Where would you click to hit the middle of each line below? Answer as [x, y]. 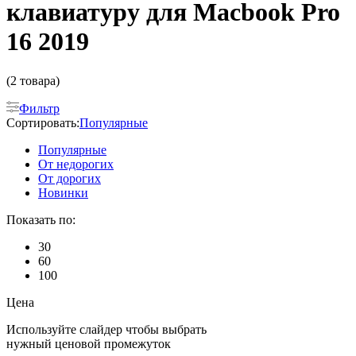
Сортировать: [43, 122]
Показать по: [41, 219]
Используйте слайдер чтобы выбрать [106, 329]
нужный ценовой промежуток [89, 343]
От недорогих [76, 164]
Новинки [63, 192]
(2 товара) [33, 80]
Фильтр [39, 108]
